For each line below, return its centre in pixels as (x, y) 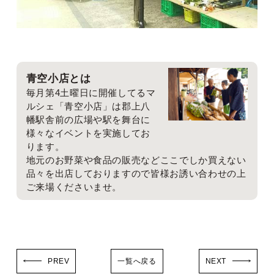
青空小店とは (58, 78)
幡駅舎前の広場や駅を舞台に (88, 119)
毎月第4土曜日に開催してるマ (91, 92)
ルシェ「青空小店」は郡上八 (88, 106)
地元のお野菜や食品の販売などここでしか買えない (136, 160)
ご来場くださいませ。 (74, 187)
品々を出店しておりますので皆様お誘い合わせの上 (136, 173)
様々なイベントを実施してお (88, 133)
